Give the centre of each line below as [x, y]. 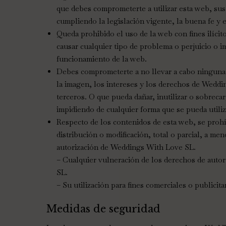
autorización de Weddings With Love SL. [126, 147]
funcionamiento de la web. [102, 59]
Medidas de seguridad [103, 209]
